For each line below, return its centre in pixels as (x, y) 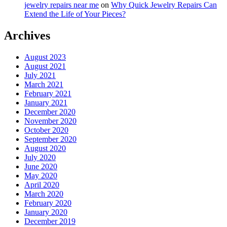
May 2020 (41, 175)
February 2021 (48, 93)
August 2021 (45, 66)
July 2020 (40, 157)
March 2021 (44, 84)
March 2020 (44, 194)
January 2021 (46, 102)
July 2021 (40, 75)
